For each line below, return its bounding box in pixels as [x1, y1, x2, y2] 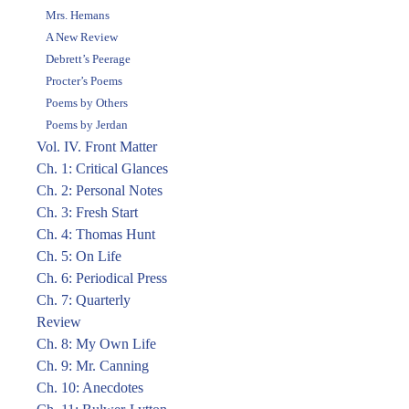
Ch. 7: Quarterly [37, 292, 131, 308]
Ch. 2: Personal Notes [37, 183, 163, 198]
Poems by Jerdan [46, 118, 128, 131]
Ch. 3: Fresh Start [37, 204, 138, 220]
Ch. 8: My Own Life [37, 336, 156, 351]
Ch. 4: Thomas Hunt [37, 226, 155, 242]
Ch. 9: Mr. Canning [37, 358, 149, 373]
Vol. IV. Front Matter [37, 139, 157, 154]
